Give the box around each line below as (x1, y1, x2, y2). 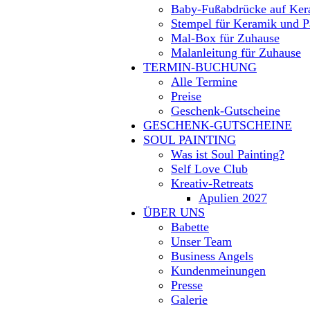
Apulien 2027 (199, 191, 267, 205)
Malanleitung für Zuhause (171, 46, 301, 60)
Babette (171, 220, 209, 234)
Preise (171, 89, 201, 103)
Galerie (171, 293, 208, 307)
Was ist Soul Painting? (171, 147, 284, 161)
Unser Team (171, 235, 232, 248)
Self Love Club (171, 162, 248, 176)
